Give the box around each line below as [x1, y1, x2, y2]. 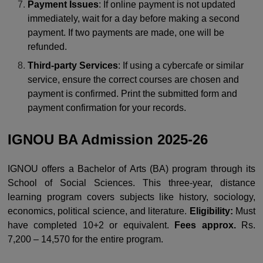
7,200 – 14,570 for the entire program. [8, 234, 163, 244]
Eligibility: [189, 205, 233, 216]
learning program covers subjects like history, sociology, [8, 191, 255, 202]
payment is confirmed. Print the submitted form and [28, 88, 238, 99]
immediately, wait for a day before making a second [28, 13, 240, 23]
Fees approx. [174, 220, 236, 230]
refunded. [28, 41, 68, 52]
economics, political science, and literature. [8, 205, 190, 216]
